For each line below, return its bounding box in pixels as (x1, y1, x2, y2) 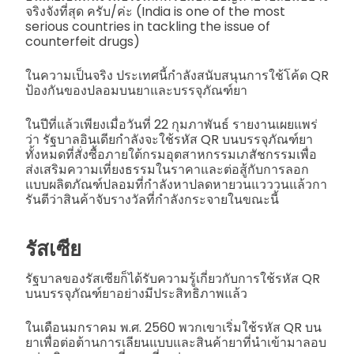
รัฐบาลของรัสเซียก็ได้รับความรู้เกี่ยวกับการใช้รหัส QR (25, 269, 320, 288)
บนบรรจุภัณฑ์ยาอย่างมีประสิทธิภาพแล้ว (25, 284, 250, 303)
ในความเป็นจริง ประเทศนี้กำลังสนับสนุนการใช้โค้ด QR (25, 66, 329, 85)
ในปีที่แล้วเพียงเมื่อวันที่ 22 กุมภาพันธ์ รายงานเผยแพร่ (25, 115, 318, 134)
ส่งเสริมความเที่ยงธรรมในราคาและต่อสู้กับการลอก (25, 160, 309, 179)
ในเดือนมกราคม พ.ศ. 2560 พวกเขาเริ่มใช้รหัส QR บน (25, 318, 322, 337)
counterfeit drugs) (25, 32, 140, 51)
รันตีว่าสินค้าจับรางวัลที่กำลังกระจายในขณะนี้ (25, 190, 279, 209)
